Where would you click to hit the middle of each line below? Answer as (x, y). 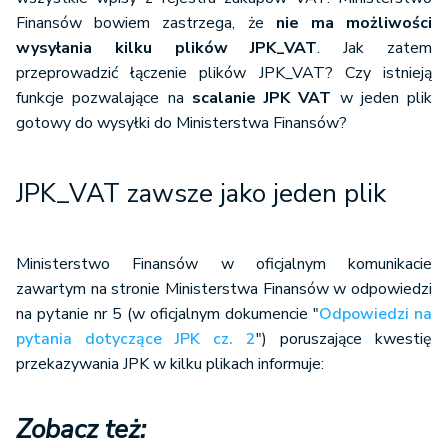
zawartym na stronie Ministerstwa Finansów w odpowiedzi (224, 289)
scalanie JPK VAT (261, 98)
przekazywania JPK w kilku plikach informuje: (170, 364)
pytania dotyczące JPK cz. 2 (136, 339)
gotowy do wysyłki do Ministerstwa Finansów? (181, 123)
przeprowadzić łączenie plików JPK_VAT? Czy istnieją (224, 73)
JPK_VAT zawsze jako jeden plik (201, 194)
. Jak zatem (375, 48)
